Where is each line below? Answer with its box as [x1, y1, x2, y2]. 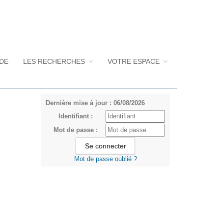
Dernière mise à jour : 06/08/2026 [45, 99, 145, 107]
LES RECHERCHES [23, 57, 87, 65]
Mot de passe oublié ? [74, 155, 137, 163]
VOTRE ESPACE [108, 57, 162, 65]
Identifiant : [58, 112, 93, 120]
